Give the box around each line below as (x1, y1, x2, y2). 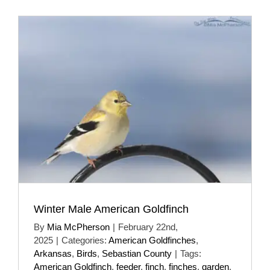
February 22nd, (118, 221, 178, 232)
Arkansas (34, 248, 72, 259)
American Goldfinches (108, 234, 196, 245)
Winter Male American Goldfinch (34, 202, 189, 215)
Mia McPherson (47, 221, 110, 232)
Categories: (61, 234, 108, 245)
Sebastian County (102, 248, 172, 259)
